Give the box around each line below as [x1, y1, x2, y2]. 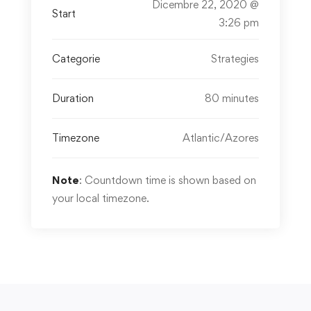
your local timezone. [52, 192, 149, 205]
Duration [52, 92, 94, 106]
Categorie [52, 52, 100, 66]
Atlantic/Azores [182, 131, 259, 145]
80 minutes [204, 92, 259, 106]
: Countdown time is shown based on [79, 174, 256, 187]
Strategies [210, 52, 259, 66]
